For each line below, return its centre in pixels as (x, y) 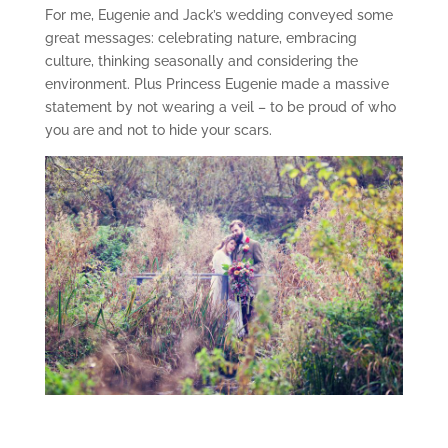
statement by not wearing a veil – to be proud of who (220, 107)
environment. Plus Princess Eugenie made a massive (216, 84)
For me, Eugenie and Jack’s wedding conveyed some (218, 15)
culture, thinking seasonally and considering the (201, 61)
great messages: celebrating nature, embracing (200, 38)
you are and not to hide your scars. (158, 130)
